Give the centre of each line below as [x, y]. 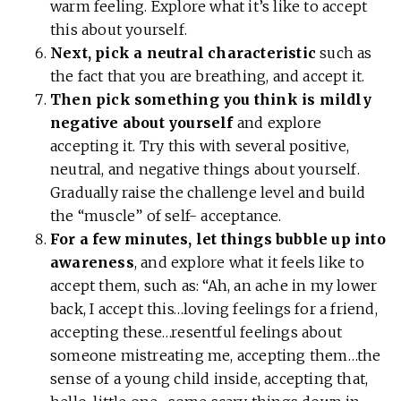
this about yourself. [119, 30]
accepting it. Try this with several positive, [200, 146]
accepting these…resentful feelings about [196, 333]
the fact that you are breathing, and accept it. [208, 77]
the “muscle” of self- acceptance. [166, 216]
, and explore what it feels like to [249, 263]
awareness [92, 263]
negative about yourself [142, 123]
